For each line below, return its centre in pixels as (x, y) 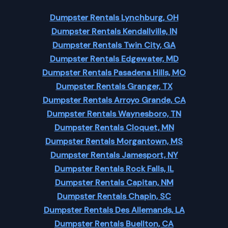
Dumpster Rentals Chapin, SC (114, 196)
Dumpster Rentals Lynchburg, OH (114, 18)
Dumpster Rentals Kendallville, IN (114, 31)
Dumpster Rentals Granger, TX (114, 86)
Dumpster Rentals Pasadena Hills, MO (114, 73)
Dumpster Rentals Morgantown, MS (114, 141)
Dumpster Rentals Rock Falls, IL (114, 169)
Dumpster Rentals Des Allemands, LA (114, 210)
